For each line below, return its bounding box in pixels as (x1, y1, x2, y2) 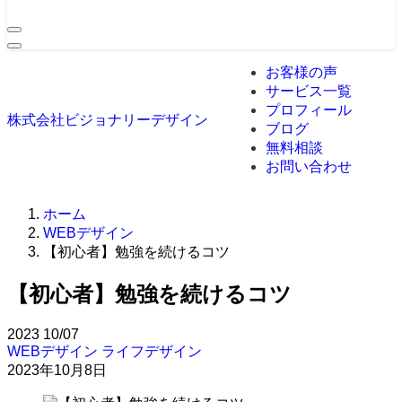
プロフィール (266, 102, 352, 118)
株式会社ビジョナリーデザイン (7, 112, 208, 127)
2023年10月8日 (7, 362, 107, 378)
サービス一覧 (266, 83, 352, 99)
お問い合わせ (266, 159, 352, 174)
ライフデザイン (101, 343, 202, 359)
